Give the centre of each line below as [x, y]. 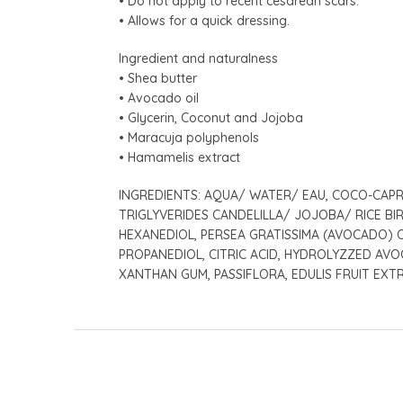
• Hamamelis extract [179, 158]
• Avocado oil [159, 99]
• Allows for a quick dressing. [204, 21]
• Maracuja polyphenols [189, 138]
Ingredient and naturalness [198, 59]
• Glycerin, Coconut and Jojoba [211, 118]
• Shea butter [158, 79]
